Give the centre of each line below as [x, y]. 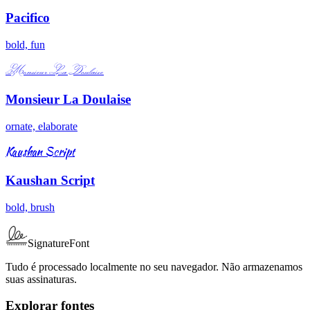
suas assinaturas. [41, 279]
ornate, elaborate [42, 127]
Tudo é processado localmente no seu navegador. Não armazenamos [154, 266]
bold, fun [25, 44]
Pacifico [28, 17]
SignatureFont [58, 243]
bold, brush [30, 207]
